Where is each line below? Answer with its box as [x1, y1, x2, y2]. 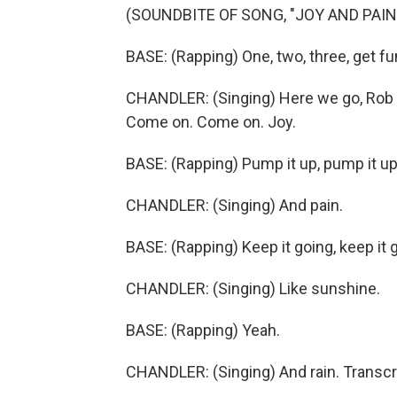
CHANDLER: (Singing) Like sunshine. [126, 279, 380, 298]
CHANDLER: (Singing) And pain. [126, 196, 343, 214]
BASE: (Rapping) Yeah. [126, 321, 280, 339]
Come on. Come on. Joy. [126, 113, 296, 131]
